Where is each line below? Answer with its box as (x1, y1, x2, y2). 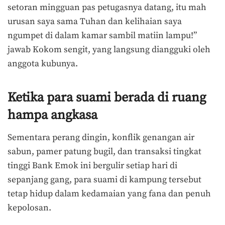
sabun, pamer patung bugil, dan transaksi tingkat (8, 146, 201, 158)
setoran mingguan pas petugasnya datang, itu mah (8, 2, 206, 13)
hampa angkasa (8, 107, 97, 124)
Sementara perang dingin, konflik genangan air (8, 132, 194, 144)
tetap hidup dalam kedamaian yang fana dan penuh (8, 188, 211, 200)
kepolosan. (8, 202, 51, 214)
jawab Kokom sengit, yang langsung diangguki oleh (8, 44, 210, 55)
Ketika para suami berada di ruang (8, 89, 206, 106)
